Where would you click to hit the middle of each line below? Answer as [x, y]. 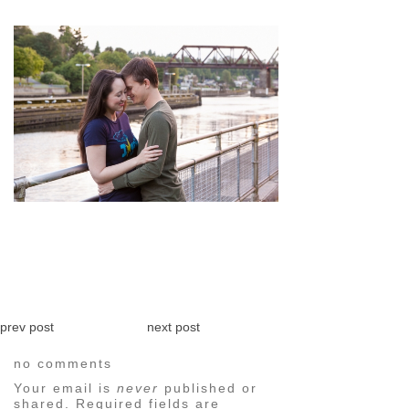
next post [173, 326]
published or [208, 388]
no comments [63, 363]
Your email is [65, 388]
